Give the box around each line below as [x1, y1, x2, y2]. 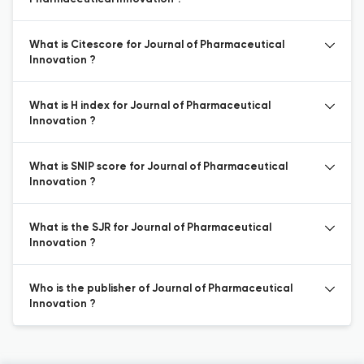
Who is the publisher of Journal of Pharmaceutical [29, 284, 292, 294]
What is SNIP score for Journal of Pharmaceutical [29, 162, 288, 172]
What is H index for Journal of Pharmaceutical [29, 101, 271, 111]
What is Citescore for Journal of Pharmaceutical [29, 40, 284, 50]
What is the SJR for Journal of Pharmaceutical [29, 223, 271, 233]
